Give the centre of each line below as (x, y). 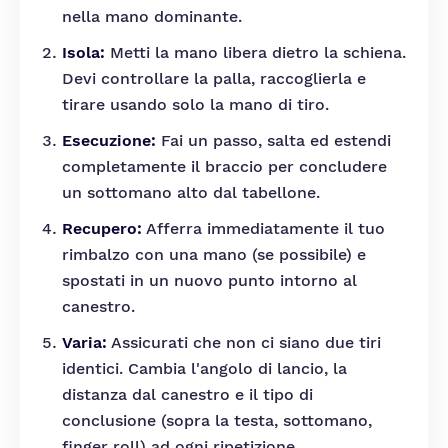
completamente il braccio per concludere (224, 166)
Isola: (83, 52)
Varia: (84, 342)
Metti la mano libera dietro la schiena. (255, 52)
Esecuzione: (109, 140)
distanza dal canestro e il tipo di (187, 394)
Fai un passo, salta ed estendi (273, 140)
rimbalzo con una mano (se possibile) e (214, 254)
